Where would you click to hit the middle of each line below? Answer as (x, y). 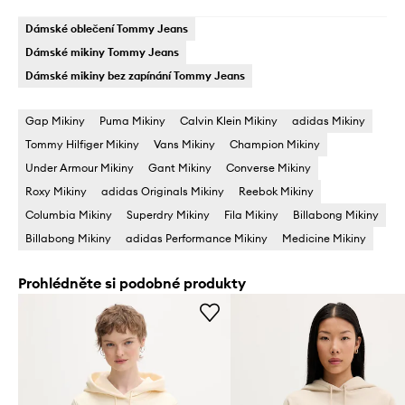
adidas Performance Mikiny (197, 239)
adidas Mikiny (329, 121)
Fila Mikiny (251, 215)
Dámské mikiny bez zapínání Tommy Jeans (135, 76)
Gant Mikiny (180, 168)
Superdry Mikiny (168, 215)
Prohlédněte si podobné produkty (132, 283)
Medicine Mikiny (324, 239)
